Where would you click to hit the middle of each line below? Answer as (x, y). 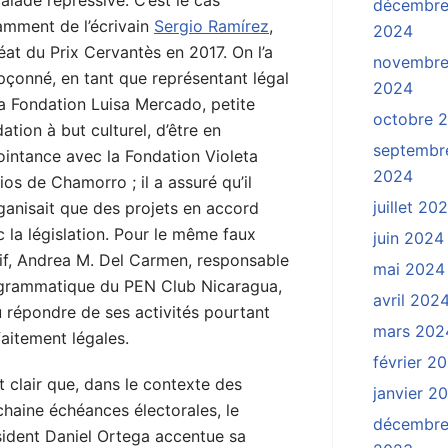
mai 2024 (409, 269)
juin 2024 (408, 238)
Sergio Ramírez (211, 26)
